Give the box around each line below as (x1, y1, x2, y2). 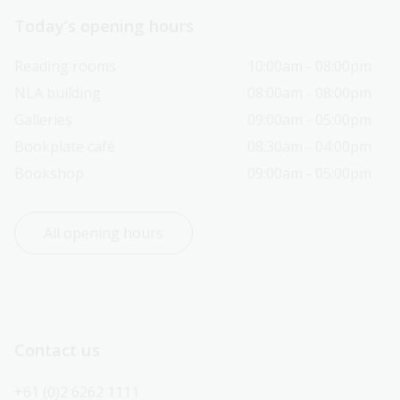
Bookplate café (14, 136, 115, 156)
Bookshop (14, 162, 84, 183)
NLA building (14, 82, 101, 103)
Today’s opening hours (14, 13, 194, 37)
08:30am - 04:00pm (247, 136, 371, 156)
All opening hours (44, 222, 163, 243)
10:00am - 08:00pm (247, 55, 371, 76)
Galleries (14, 109, 72, 129)
